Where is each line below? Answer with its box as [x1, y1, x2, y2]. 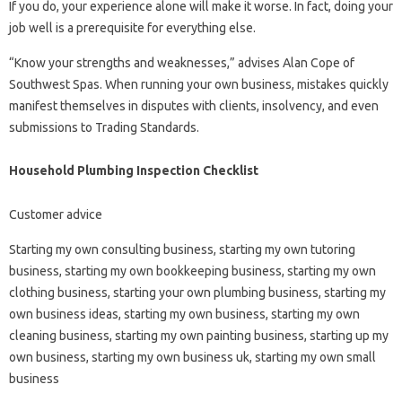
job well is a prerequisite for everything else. [9, 21, 256, 36]
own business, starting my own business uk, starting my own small [9, 350, 376, 365]
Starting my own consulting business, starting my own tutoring [9, 242, 355, 258]
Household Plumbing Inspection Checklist [9, 163, 258, 179]
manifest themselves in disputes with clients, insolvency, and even [9, 99, 379, 114]
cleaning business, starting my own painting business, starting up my [9, 328, 389, 344]
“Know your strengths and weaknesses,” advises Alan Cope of [9, 56, 354, 71]
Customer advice [9, 207, 102, 223]
